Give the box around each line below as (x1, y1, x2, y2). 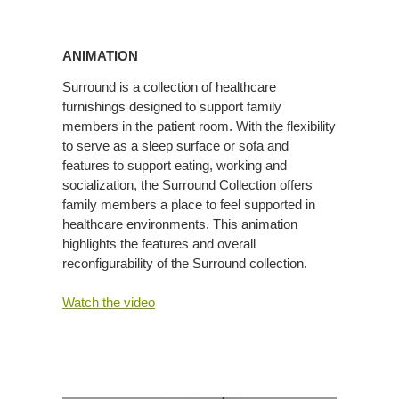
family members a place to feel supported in (62, 196, 315, 212)
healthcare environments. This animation (62, 216, 297, 232)
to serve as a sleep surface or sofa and (62, 137, 289, 153)
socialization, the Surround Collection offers (62, 176, 313, 192)
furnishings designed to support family (62, 98, 281, 114)
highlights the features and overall (62, 235, 256, 251)
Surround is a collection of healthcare (62, 78, 276, 94)
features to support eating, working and (62, 157, 287, 173)
